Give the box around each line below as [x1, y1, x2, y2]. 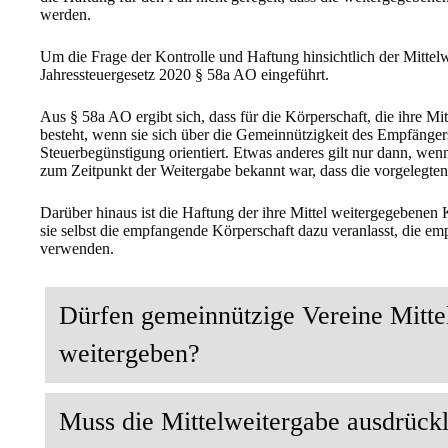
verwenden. [40, 240, 114, 258]
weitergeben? [59, 339, 200, 369]
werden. [40, 6, 91, 24]
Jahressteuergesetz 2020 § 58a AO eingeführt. [40, 66, 329, 84]
